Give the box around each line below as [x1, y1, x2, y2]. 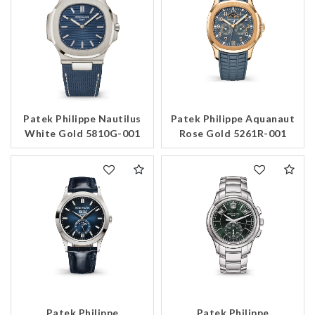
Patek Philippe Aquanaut [170, 112, 295, 125]
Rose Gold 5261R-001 [179, 127, 287, 140]
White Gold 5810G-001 [25, 127, 140, 140]
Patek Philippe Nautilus [23, 112, 141, 125]
